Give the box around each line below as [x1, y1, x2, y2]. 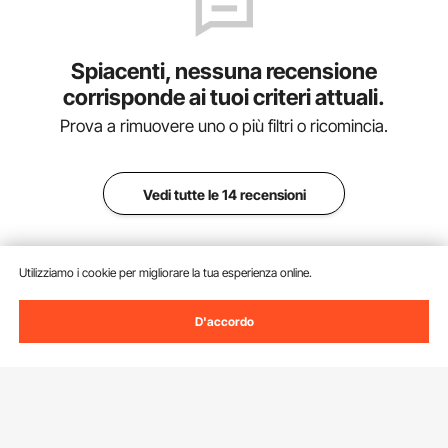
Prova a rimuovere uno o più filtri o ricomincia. [60, 115, 388, 136]
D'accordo [194, 314, 254, 330]
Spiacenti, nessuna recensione [71, 57, 377, 84]
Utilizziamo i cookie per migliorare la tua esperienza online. [19, 265, 313, 280]
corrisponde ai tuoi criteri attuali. [63, 83, 385, 110]
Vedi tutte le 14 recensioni [142, 185, 306, 203]
